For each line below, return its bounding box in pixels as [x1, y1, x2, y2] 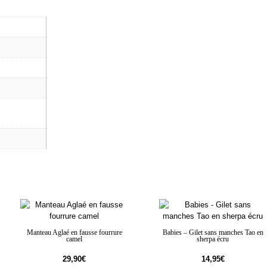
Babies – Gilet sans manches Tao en [162, 228, 263, 237]
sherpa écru [197, 235, 229, 243]
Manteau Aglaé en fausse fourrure [26, 228, 122, 237]
